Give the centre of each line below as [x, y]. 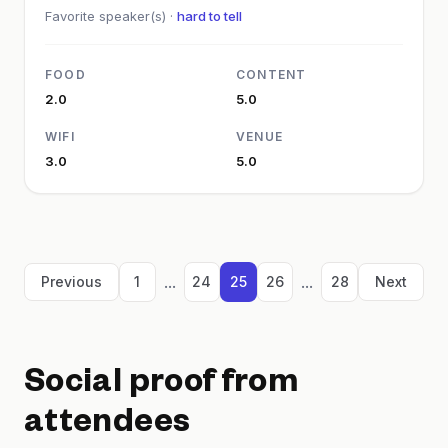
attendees [107, 426]
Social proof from [161, 386]
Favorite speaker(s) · [111, 16]
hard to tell [209, 16]
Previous [71, 282]
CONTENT [271, 75]
